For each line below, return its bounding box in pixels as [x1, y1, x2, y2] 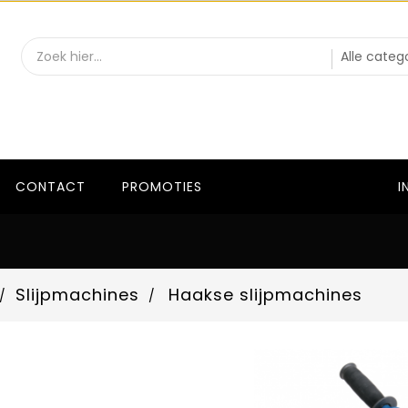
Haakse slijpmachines [168, 283, 363, 306]
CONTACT [15, 177, 86, 196]
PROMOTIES [122, 177, 202, 196]
